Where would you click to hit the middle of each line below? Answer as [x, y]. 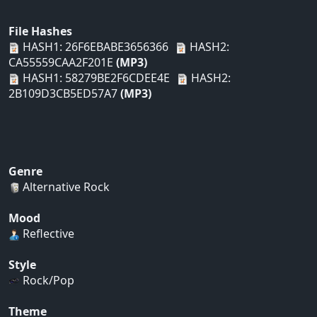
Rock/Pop [47, 281]
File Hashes [40, 31]
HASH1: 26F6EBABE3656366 [94, 47]
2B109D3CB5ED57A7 [64, 94]
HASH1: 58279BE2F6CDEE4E [95, 78]
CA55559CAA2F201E [62, 63]
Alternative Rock [65, 187]
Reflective [47, 234]
